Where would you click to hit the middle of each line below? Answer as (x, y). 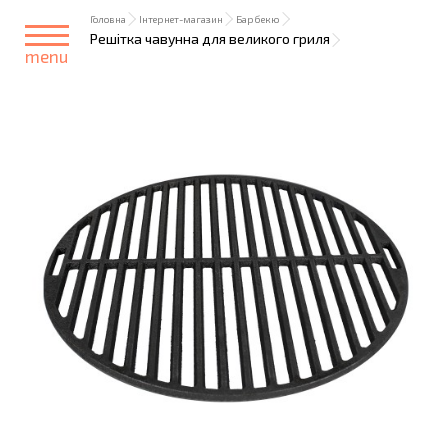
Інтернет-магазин (181, 19)
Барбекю (258, 19)
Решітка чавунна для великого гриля (210, 38)
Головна (108, 19)
